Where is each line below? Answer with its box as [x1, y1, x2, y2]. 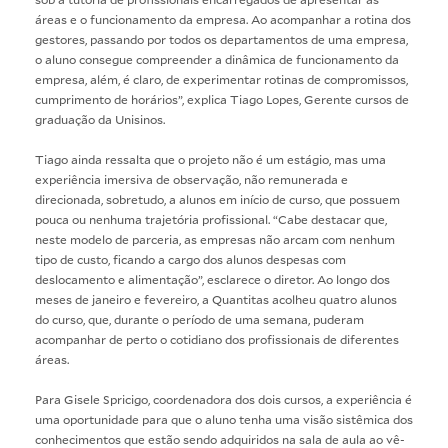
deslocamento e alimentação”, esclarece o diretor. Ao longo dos [35, 270, 390, 287]
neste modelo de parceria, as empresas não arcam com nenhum [35, 230, 395, 247]
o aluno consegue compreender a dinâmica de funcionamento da [35, 50, 399, 67]
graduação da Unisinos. [35, 110, 165, 127]
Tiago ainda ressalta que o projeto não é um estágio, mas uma [35, 150, 386, 167]
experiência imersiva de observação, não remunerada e [35, 170, 348, 187]
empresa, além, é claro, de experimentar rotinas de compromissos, [35, 70, 408, 87]
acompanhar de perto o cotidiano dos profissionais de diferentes [35, 330, 399, 347]
